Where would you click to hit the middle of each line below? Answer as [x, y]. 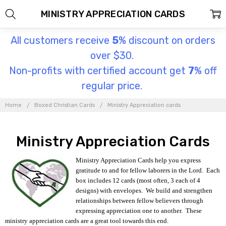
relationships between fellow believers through [140, 200]
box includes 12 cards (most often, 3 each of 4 [138, 180]
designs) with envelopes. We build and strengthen [144, 190]
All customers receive [61, 40]
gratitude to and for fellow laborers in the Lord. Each [148, 170]
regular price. [113, 86]
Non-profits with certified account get [99, 71]
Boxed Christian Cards [65, 105]
